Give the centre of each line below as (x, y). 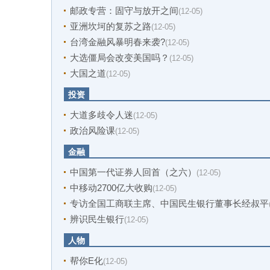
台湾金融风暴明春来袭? (118, 42)
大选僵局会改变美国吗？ (120, 58)
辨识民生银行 (97, 219)
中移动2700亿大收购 (111, 188)
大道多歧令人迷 (102, 115)
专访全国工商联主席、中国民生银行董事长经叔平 (169, 203)
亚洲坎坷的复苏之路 (111, 26)
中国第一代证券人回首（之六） (133, 172)
